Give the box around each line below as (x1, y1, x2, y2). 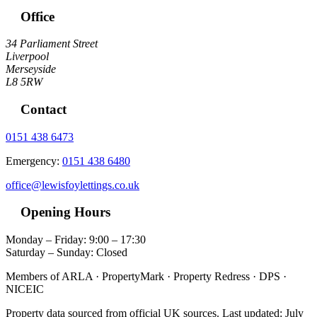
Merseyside (6, 63, 56, 76)
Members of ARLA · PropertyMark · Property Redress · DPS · (6, 270, 287, 283)
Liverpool (6, 50, 49, 63)
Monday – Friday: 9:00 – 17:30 (6, 234, 146, 246)
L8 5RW (6, 76, 42, 88)
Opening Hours (17, 204, 110, 220)
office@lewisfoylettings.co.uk (6, 178, 139, 191)
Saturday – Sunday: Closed (6, 246, 127, 259)
